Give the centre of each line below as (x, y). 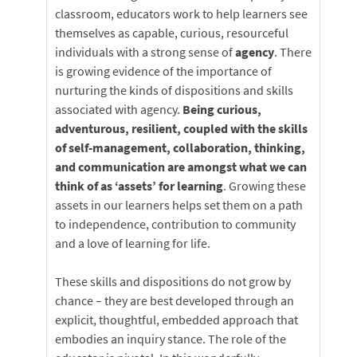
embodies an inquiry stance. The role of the (171, 338)
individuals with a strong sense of (145, 51)
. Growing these (265, 185)
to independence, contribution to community (175, 224)
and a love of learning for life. (134, 243)
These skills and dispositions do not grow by (173, 281)
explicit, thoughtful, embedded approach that (177, 319)
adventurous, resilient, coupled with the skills (181, 128)
